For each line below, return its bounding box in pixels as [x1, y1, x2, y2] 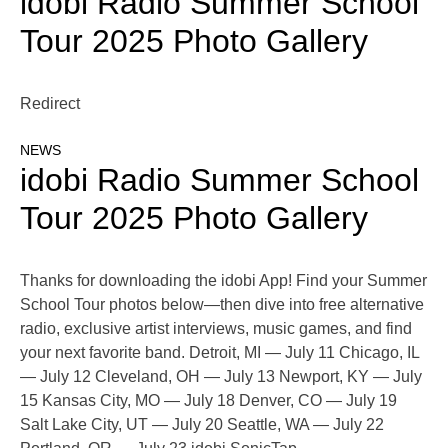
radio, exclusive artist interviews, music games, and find [20, 320, 412, 338]
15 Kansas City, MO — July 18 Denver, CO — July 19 [20, 392, 397, 410]
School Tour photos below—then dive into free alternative [20, 296, 424, 314]
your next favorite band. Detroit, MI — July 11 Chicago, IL [20, 344, 419, 362]
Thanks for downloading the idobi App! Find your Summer [20, 272, 427, 290]
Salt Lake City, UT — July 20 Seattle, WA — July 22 [20, 416, 384, 434]
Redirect [20, 95, 80, 113]
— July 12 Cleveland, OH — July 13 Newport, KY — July [20, 368, 422, 386]
